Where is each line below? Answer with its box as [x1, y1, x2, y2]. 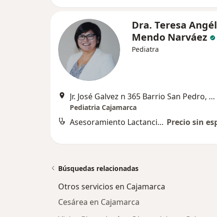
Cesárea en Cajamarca [58, 197, 139, 207]
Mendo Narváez [132, 31, 207, 44]
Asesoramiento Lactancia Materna [157, 117, 164, 127]
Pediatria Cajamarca [70, 103, 137, 112]
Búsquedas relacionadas [58, 164, 139, 173]
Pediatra [132, 45, 159, 54]
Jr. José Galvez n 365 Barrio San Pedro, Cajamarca [209, 91, 215, 102]
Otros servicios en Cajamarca [58, 181, 165, 192]
